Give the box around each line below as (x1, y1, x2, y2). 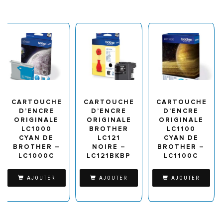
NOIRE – (92, 143, 126, 151)
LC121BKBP (87, 152, 131, 160)
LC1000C (18, 152, 55, 160)
